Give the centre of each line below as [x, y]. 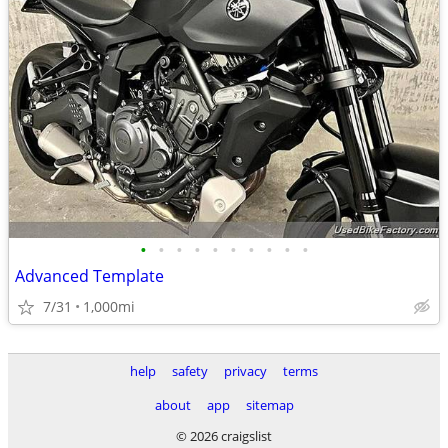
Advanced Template [89, 276]
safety [190, 371]
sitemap [269, 405]
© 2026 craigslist [224, 436]
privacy [245, 371]
